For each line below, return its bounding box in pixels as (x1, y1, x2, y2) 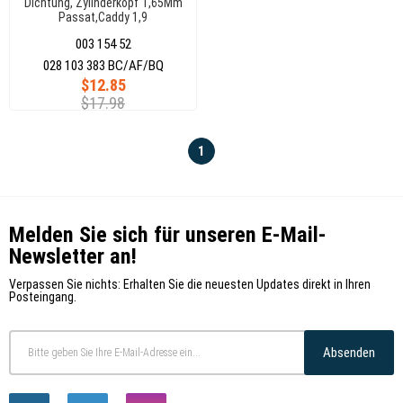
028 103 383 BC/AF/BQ (42, 57, 164, 74)
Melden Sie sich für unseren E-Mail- (9, 222, 327, 247)
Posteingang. (9, 290, 76, 304)
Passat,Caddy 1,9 (58, 10, 148, 24)
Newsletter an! (9, 244, 137, 269)
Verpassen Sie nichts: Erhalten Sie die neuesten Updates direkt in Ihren (9, 277, 371, 291)
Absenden (323, 345, 375, 361)
